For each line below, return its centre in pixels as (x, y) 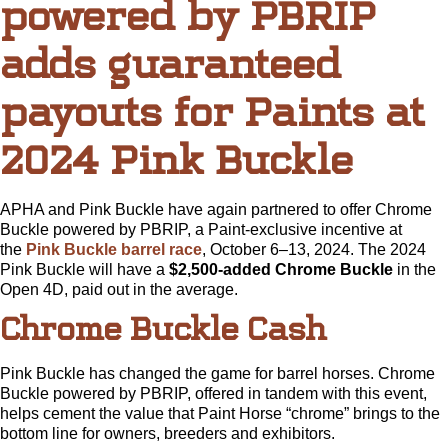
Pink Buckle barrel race (114, 249)
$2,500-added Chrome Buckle (283, 269)
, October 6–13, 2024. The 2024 (314, 249)
